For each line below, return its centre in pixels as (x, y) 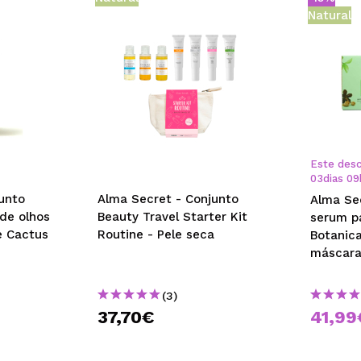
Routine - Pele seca (156, 234)
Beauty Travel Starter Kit (172, 217)
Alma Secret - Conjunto (168, 199)
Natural (330, 15)
